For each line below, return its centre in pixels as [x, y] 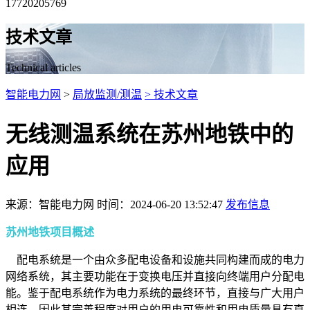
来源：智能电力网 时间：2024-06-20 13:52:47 [116, 204]
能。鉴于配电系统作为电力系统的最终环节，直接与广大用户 [155, 293]
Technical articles [43, 67]
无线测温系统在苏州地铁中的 [149, 135]
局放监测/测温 [107, 94]
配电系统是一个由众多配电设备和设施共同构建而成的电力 [155, 259]
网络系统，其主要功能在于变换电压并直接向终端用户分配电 [155, 276]
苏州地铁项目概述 [50, 232]
